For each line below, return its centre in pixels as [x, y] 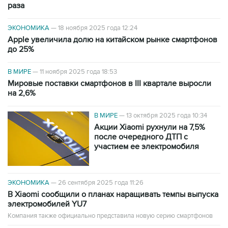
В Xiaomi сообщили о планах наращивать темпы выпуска [113, 194]
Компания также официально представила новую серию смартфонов [110, 216]
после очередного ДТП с [141, 137]
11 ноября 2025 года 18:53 [78, 72]
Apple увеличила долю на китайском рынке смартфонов [112, 40]
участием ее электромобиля [147, 147]
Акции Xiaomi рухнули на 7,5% [150, 127]
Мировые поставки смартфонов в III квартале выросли [109, 83]
